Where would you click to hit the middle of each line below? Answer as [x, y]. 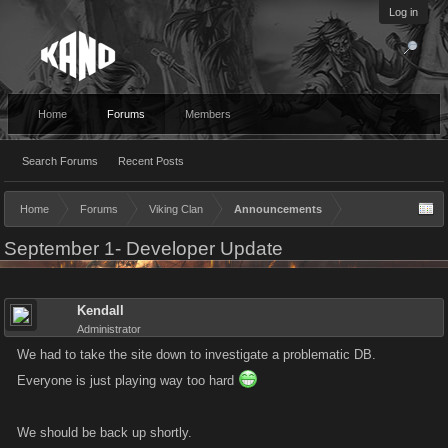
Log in [403, 12]
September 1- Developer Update [143, 248]
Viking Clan [176, 209]
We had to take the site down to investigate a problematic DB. [196, 354]
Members [208, 114]
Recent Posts [151, 161]
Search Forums [60, 161]
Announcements [278, 209]
